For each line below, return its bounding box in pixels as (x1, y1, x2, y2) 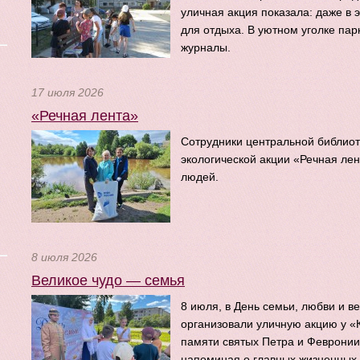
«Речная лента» (31, 108, 138, 124)
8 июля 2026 (31, 251, 97, 264)
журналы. (181, 41, 231, 54)
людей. (181, 170, 219, 183)
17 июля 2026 (31, 86, 104, 99)
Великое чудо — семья (31, 272, 185, 288)
